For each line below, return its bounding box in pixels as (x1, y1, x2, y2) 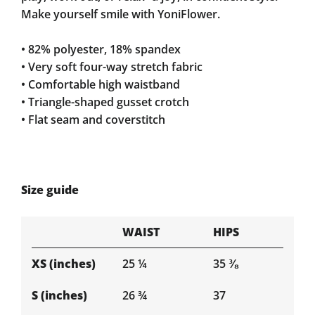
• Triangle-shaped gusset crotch (21, 94, 189, 110)
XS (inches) (32, 256, 96, 271)
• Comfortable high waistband (21, 77, 180, 92)
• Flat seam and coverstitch (21, 112, 165, 127)
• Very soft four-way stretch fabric (21, 59, 202, 75)
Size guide (21, 182, 79, 198)
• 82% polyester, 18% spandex (21, 41, 181, 57)
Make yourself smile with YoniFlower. (21, 6, 220, 22)
